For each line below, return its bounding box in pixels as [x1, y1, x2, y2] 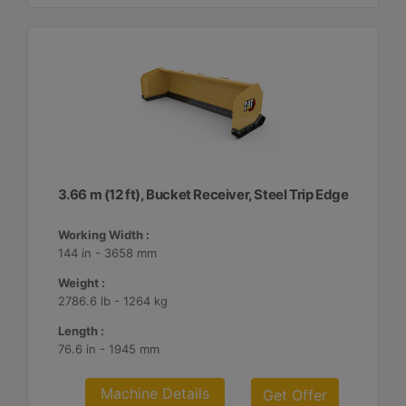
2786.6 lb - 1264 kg [57, 294, 168, 308]
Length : [57, 324, 104, 338]
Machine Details [101, 384, 210, 402]
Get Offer [263, 386, 328, 404]
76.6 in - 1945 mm [57, 342, 159, 356]
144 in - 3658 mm [57, 246, 157, 260]
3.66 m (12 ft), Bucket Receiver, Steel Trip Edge [57, 186, 349, 203]
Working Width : [57, 227, 150, 242]
